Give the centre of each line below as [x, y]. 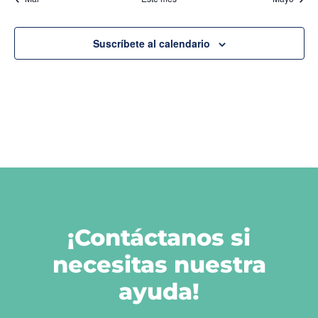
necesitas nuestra [159, 264]
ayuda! [159, 291]
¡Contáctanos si [159, 237]
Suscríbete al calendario [151, 43]
